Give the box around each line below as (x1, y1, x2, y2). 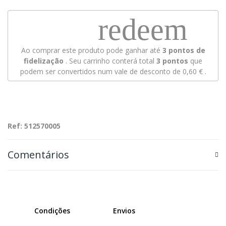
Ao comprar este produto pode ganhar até (21, 45, 162, 55)
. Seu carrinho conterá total (64, 55, 156, 66)
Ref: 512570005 (8, 121, 61, 131)
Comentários (8, 147, 69, 161)
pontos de (166, 45, 205, 55)
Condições (34, 205, 70, 215)
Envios (113, 205, 135, 215)
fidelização (24, 55, 64, 66)
